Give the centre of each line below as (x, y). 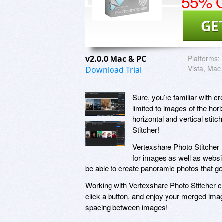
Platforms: (204, 58)
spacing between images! (126, 207)
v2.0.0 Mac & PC (117, 59)
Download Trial (113, 70)
